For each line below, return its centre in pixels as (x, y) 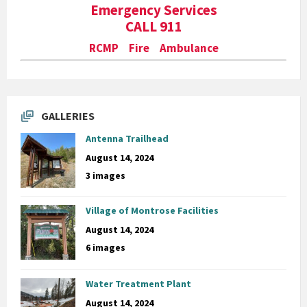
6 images (106, 247)
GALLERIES (68, 115)
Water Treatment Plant (138, 283)
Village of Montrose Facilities (152, 210)
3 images (106, 175)
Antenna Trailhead (127, 138)
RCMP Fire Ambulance (153, 48)
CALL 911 (153, 26)
